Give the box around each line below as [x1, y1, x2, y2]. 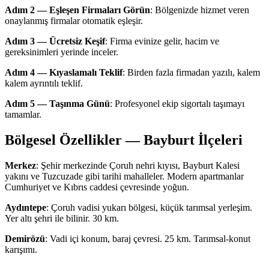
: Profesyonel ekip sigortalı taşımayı [110, 98, 244, 109]
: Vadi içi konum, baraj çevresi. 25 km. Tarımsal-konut [45, 234, 250, 244]
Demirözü [5, 234, 45, 244]
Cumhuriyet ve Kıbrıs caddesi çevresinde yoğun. [5, 182, 189, 193]
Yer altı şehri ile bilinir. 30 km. [5, 213, 119, 224]
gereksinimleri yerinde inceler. [5, 47, 118, 58]
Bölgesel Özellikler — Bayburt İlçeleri [5, 132, 243, 148]
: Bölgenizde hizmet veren [150, 5, 249, 16]
